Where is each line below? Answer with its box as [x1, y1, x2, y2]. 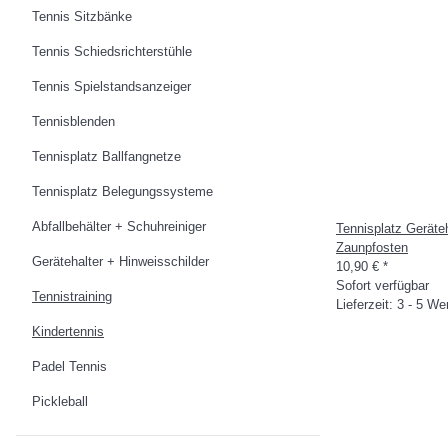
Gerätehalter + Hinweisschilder [32, 254, 209, 269]
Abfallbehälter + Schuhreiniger [32, 219, 206, 234]
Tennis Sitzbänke [32, 9, 132, 24]
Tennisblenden [32, 114, 115, 129]
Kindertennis [32, 324, 104, 339]
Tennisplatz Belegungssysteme [32, 184, 213, 199]
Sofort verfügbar [336, 278, 429, 293]
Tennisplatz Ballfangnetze [32, 149, 181, 164]
